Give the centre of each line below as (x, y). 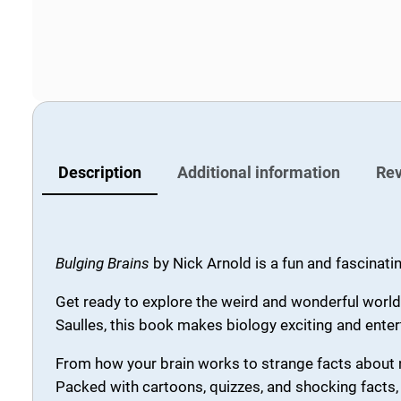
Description (100, 172)
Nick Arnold (212, 263)
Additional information (259, 172)
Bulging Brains (102, 263)
